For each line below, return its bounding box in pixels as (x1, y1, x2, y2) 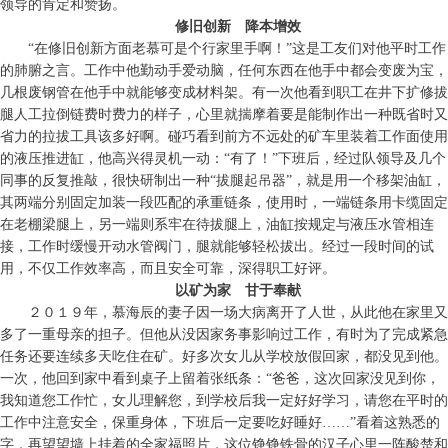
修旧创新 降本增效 (175, 19, 301, 34)
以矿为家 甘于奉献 (175, 283, 301, 298)
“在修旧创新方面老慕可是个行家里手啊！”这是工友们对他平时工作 (28, 41, 446, 56)
